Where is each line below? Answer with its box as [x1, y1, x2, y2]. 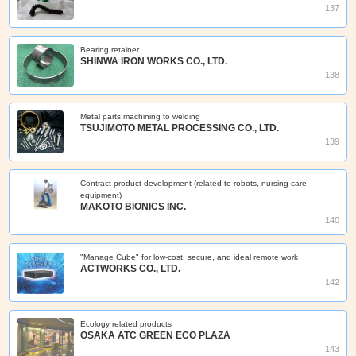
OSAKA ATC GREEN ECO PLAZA [80, 330, 231, 342]
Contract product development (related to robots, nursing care [80, 179, 308, 188]
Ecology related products [80, 319, 172, 329]
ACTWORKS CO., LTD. [80, 263, 181, 275]
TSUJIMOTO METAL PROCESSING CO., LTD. [80, 122, 280, 134]
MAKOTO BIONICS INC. [80, 201, 187, 213]
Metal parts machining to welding [80, 112, 201, 122]
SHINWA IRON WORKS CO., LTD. [80, 56, 228, 68]
